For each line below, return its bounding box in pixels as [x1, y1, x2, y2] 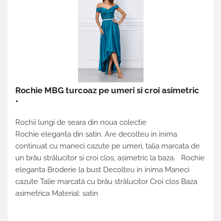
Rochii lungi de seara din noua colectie [15, 118, 148, 127]
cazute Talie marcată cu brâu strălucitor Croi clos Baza [15, 177, 197, 186]
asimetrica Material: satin [15, 189, 98, 198]
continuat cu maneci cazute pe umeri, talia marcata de [15, 142, 200, 151]
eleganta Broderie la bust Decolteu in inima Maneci [15, 165, 189, 175]
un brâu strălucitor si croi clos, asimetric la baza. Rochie [15, 153, 205, 163]
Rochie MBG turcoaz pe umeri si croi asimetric [15, 85, 199, 96]
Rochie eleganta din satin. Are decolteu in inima [15, 130, 177, 139]
